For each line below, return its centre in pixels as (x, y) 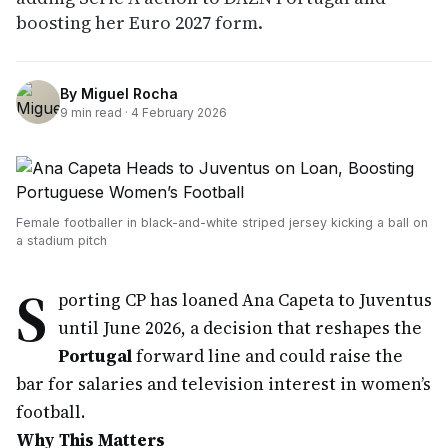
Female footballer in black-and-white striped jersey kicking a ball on (222, 222)
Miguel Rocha (129, 93)
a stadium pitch (61, 240)
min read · (99, 112)
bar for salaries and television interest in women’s (223, 384)
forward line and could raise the (267, 356)
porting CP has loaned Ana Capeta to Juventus (245, 300)
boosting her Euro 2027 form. (139, 22)
